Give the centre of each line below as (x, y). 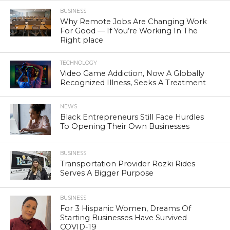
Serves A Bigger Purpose (107, 173)
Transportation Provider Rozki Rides (128, 164)
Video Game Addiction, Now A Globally (132, 74)
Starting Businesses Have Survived (124, 217)
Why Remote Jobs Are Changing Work (134, 22)
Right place (82, 40)
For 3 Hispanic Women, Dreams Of (126, 208)
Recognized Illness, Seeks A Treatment (133, 83)
